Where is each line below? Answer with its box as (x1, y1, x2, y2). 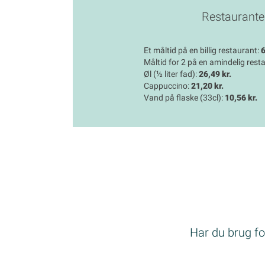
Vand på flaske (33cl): (144, 93, 225, 103)
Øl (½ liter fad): (144, 69, 199, 79)
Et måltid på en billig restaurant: (144, 46, 261, 56)
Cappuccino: (144, 81, 191, 91)
